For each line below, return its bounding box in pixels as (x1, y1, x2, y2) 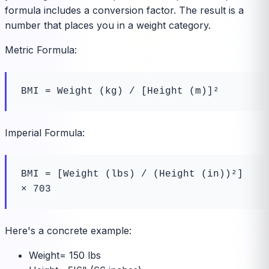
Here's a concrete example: (5, 225, 131, 237)
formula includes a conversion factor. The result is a (5, 4, 244, 17)
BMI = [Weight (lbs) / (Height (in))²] (21, 169, 243, 180)
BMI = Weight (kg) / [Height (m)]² (21, 86, 219, 97)
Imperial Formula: (5, 127, 85, 139)
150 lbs (69, 249, 101, 262)
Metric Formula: (5, 44, 77, 56)
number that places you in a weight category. (5, 19, 211, 32)
